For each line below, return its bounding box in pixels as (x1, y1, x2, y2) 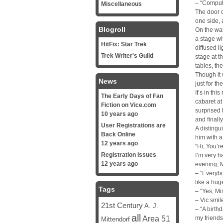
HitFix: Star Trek (101, 41, 147, 48)
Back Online (101, 131, 135, 138)
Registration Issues (101, 151, 156, 158)
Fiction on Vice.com (101, 102, 156, 109)
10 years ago (101, 111, 138, 117)
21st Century (101, 201, 143, 210)
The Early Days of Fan (101, 93, 163, 100)
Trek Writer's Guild (101, 52, 153, 59)
